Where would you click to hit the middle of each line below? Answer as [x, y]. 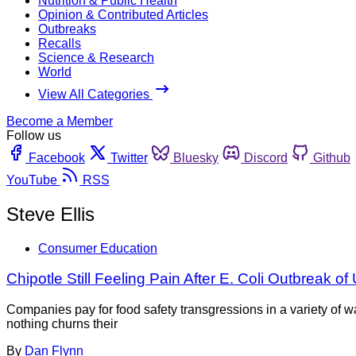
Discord [266, 157]
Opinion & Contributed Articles [123, 14]
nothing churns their [62, 324]
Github [332, 157]
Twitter [129, 157]
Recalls [60, 43]
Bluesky [196, 157]
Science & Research [96, 57]
